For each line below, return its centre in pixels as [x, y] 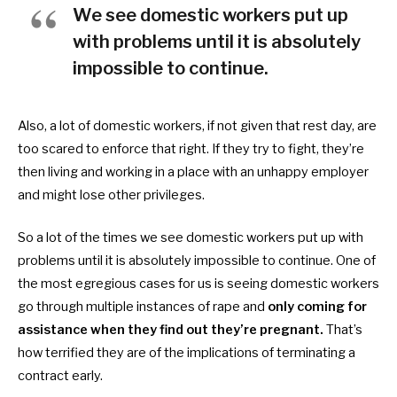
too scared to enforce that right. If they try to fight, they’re [191, 148]
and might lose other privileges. [111, 195]
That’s [343, 329]
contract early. [60, 375]
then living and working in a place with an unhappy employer [193, 171]
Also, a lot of [55, 125]
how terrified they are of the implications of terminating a [187, 352]
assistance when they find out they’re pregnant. [171, 329]
